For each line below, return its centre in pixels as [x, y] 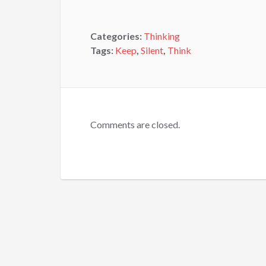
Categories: [117, 36]
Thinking [162, 36]
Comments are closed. [135, 124]
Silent [152, 50]
